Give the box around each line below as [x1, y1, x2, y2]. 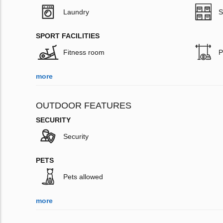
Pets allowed [63, 173, 103, 181]
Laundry [63, 8, 89, 16]
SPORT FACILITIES [36, 32, 100, 40]
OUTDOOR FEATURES [36, 101, 131, 111]
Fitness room [63, 48, 105, 57]
